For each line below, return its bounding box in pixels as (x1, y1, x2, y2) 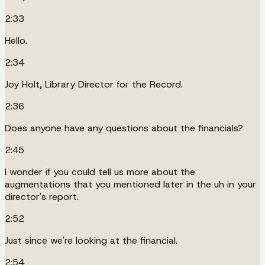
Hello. (5, 34, 27, 47)
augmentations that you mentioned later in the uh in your (5, 177, 256, 190)
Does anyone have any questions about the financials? (5, 121, 243, 134)
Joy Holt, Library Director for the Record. (5, 77, 183, 91)
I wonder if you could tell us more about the (5, 165, 195, 178)
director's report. (5, 190, 79, 203)
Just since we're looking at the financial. (5, 234, 177, 247)
